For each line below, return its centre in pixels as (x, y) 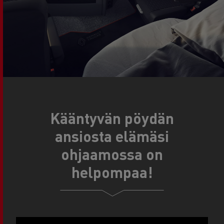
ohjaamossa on (112, 154)
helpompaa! (112, 172)
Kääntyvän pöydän (112, 118)
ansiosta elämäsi (112, 136)
